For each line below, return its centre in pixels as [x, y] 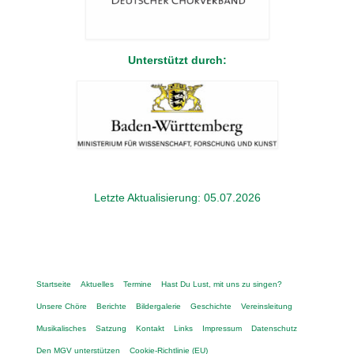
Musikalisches [61, 329]
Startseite [54, 284]
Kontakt [150, 329]
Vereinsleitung [267, 307]
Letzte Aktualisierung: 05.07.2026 [177, 198]
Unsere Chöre [62, 307]
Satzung [111, 329]
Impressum [222, 329]
